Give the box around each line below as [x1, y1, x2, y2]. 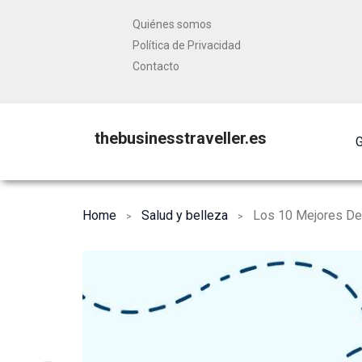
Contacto [133, 60, 179, 73]
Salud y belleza [141, 208, 228, 223]
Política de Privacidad [133, 39, 241, 52]
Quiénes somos [133, 18, 212, 31]
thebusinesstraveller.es [95, 128, 267, 148]
